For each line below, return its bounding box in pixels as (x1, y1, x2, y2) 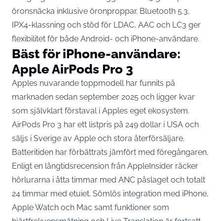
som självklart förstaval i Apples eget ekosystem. (12, 106, 189, 115)
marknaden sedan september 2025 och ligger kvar (12, 92, 195, 102)
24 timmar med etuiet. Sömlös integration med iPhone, (12, 188, 209, 198)
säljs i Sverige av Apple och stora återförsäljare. (12, 133, 184, 143)
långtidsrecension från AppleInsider (45, 161, 173, 171)
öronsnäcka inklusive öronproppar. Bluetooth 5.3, (12, 6, 190, 16)
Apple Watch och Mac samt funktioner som (12, 202, 169, 212)
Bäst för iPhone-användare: (12, 45, 181, 61)
